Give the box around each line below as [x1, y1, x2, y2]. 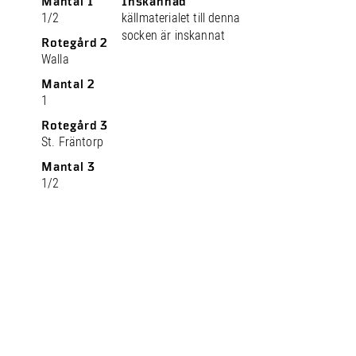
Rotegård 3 [41, 118, 108, 133]
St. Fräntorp [41, 134, 103, 149]
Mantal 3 [41, 160, 95, 174]
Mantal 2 [41, 77, 95, 91]
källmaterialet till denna [122, 10, 241, 25]
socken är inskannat [122, 28, 226, 43]
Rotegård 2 [41, 36, 108, 50]
